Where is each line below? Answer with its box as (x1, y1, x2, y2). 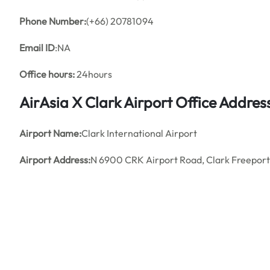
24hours (75, 68, 112, 80)
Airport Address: (19, 154, 90, 166)
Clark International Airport (81, 127, 197, 139)
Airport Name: (19, 127, 81, 139)
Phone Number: (19, 15, 86, 27)
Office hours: (19, 68, 75, 80)
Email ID (19, 42, 55, 54)
